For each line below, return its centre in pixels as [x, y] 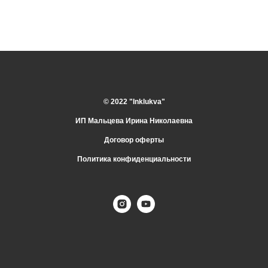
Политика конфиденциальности [134, 159]
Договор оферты [134, 140]
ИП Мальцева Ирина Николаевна [134, 121]
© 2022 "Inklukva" [134, 101]
